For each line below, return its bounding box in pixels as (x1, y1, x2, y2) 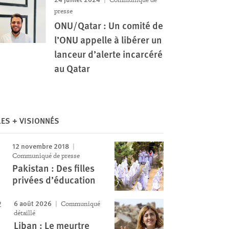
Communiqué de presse (12, 151, 80, 160)
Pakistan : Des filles (12, 161, 95, 175)
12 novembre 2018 (12, 141, 69, 151)
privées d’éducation (12, 173, 96, 187)
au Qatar (54, 61, 90, 75)
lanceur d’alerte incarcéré (54, 47, 163, 61)
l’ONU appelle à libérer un (54, 33, 162, 47)
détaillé (13, 209, 35, 217)
